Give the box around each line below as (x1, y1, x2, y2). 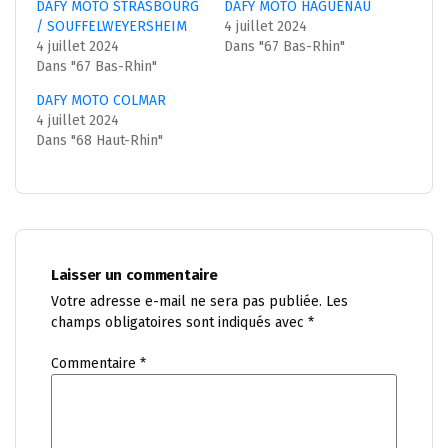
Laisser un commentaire (51, 265, 218, 284)
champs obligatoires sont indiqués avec (51, 313, 308, 331)
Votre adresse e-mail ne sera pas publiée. (51, 292, 322, 310)
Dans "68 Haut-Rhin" (36, 131, 163, 149)
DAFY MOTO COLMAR (36, 91, 166, 109)
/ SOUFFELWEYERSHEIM (36, 17, 187, 35)
